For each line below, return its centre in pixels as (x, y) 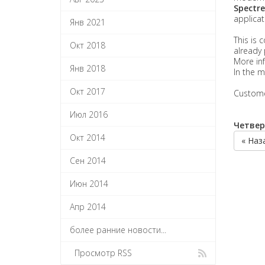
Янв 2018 (88, 68)
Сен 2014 (88, 161)
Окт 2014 (88, 138)
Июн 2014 (89, 184)
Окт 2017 (88, 91)
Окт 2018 (88, 45)
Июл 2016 (89, 114)
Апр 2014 (88, 207)
